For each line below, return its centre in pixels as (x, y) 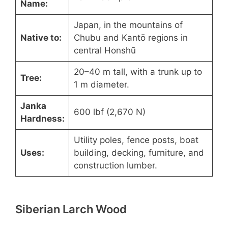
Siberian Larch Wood (71, 209)
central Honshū (105, 50)
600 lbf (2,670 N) (109, 112)
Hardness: (42, 118)
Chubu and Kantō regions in (131, 37)
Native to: (41, 37)
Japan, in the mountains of (128, 25)
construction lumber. (115, 165)
